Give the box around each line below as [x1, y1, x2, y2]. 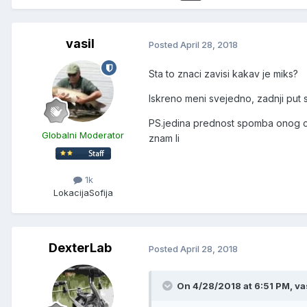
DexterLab [49, 241, 112, 256]
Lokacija [53, 187, 89, 199]
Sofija [88, 187, 113, 199]
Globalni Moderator [42, 130, 124, 141]
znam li [149, 132, 180, 145]
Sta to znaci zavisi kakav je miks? [149, 68, 298, 80]
